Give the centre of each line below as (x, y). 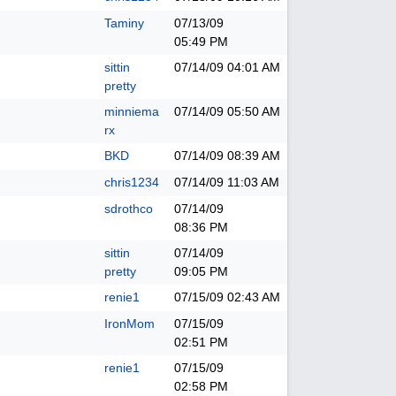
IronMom (129, 324)
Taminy (124, 23)
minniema (132, 111)
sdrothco (129, 209)
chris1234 (132, 182)
